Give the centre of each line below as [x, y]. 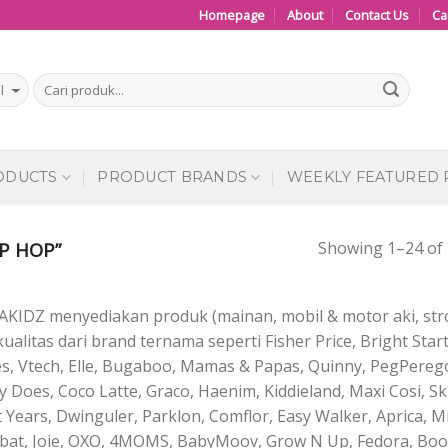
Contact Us [377, 15]
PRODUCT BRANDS [172, 177]
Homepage [231, 15]
